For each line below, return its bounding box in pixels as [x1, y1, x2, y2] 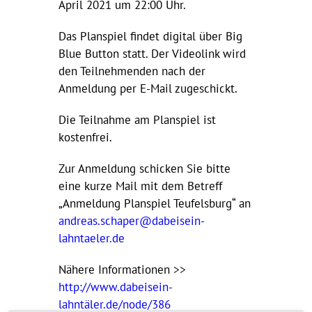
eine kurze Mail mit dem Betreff [58, 178, 222, 194]
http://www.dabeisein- [58, 279, 173, 295]
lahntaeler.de [58, 231, 125, 246]
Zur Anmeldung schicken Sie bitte [58, 161, 231, 176]
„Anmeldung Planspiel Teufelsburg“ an [58, 196, 251, 211]
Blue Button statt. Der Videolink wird [58, 46, 246, 61]
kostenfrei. [58, 130, 112, 145]
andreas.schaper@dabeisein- [58, 213, 205, 228]
